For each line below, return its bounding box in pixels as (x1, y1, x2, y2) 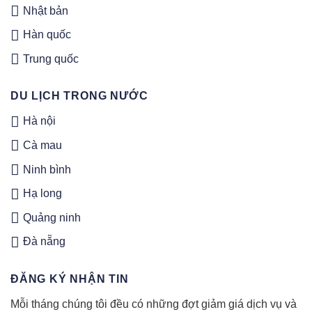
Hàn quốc (23, 29, 71, 41)
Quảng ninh (23, 211, 81, 224)
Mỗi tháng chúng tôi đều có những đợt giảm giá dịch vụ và (10, 298, 297, 311)
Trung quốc (23, 52, 79, 65)
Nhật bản (23, 4, 68, 17)
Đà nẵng (23, 235, 65, 248)
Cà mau (23, 139, 62, 152)
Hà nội (23, 115, 56, 127)
